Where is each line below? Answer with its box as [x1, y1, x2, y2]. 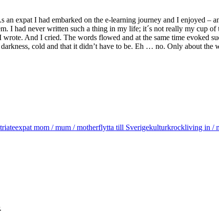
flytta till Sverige [98, 123, 149, 131]
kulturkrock [149, 123, 185, 131]
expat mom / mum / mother [15, 123, 98, 131]
